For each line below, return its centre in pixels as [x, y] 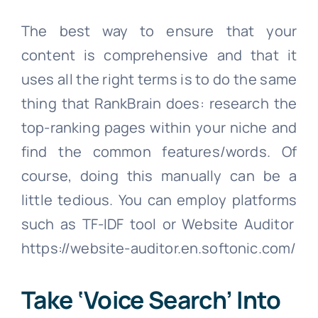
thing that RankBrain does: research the [159, 103]
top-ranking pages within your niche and [159, 127]
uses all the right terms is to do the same [159, 79]
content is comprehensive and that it [159, 55]
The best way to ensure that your [159, 31]
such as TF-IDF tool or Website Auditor [159, 224]
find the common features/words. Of [159, 151]
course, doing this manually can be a [159, 175]
